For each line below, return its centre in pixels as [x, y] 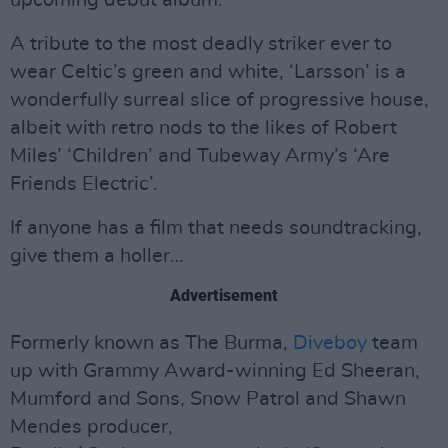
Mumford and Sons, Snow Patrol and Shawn [208, 399]
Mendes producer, [91, 427]
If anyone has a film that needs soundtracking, [216, 228]
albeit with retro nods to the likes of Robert [203, 128]
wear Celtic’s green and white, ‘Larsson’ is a [208, 72]
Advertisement [224, 295]
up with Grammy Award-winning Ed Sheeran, [215, 371]
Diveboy [330, 343]
